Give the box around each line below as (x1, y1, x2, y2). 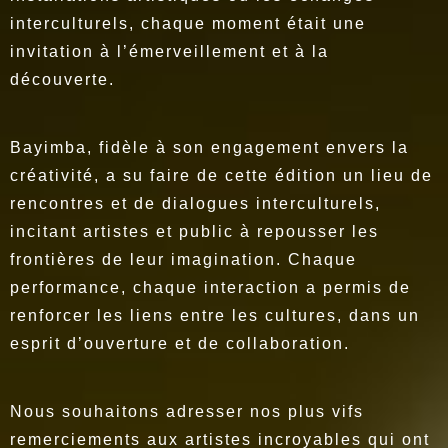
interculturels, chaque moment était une (10, 15, 366, 33)
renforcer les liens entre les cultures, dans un (10, 307, 420, 325)
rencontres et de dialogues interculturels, (10, 195, 381, 213)
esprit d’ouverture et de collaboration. (10, 335, 350, 353)
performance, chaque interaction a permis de (10, 279, 411, 297)
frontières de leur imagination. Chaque (10, 251, 357, 269)
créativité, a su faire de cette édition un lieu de (10, 167, 433, 185)
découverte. (10, 71, 115, 89)
